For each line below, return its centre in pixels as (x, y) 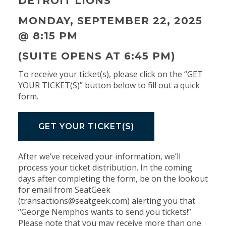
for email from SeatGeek (64, 189)
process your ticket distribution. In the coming (105, 167)
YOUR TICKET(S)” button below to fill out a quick (109, 85)
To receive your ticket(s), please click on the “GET (110, 74)
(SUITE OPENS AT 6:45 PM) (97, 56)
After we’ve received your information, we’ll (99, 156)
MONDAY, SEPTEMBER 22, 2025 (110, 20)
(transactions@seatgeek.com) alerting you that (106, 201)
